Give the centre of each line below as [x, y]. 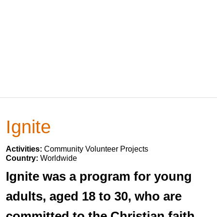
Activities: [25, 149]
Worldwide [59, 158]
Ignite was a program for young [99, 176]
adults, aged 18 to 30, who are [94, 196]
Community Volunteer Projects [96, 149]
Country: [23, 158]
